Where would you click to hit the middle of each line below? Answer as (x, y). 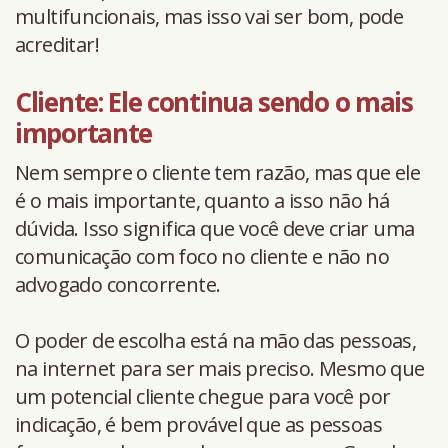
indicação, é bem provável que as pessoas (198, 424)
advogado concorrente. (118, 284)
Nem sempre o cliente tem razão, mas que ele (218, 172)
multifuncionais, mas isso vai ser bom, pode (209, 16)
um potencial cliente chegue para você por (203, 396)
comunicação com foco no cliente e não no (202, 256)
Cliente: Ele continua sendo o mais (214, 101)
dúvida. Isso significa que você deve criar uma (215, 228)
